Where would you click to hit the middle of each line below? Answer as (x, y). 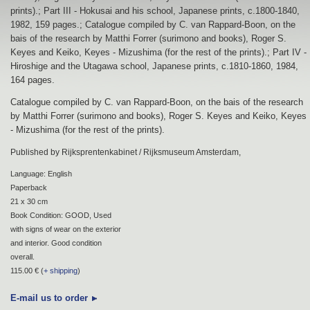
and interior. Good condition (56, 243)
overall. (22, 256)
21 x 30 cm (29, 201)
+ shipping (61, 270)
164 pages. (33, 80)
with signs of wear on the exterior (66, 229)
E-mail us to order (49, 298)
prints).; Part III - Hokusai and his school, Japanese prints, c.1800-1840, (155, 10)
